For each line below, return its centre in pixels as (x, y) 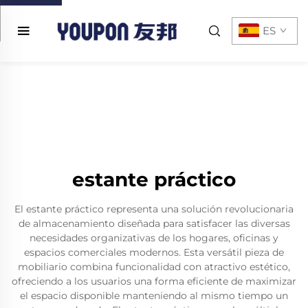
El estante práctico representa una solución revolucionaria (154, 209)
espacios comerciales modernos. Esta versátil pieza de (154, 252)
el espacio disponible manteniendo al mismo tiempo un (154, 296)
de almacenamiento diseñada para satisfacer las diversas (154, 223)
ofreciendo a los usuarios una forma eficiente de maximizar (154, 281)
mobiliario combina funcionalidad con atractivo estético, (154, 267)
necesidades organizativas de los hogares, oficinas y (154, 238)
